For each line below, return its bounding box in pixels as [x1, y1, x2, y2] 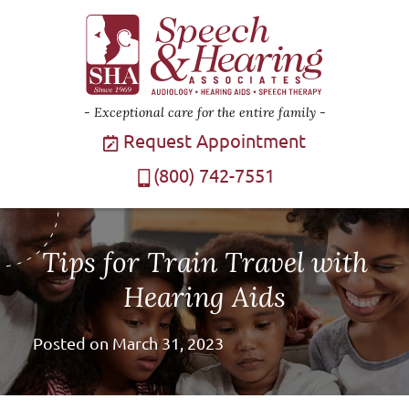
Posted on [32, 334, 112, 352]
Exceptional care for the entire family [93, 104, 316, 121]
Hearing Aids [123, 279, 286, 314]
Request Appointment [119, 131, 306, 152]
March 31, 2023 [111, 334, 224, 352]
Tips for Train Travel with [41, 245, 368, 279]
